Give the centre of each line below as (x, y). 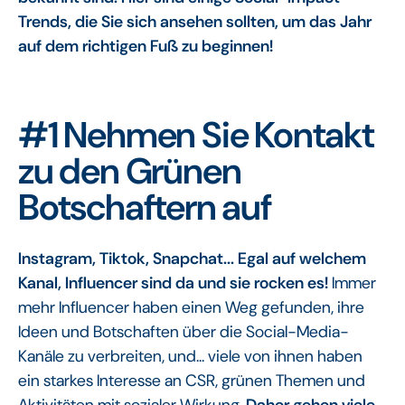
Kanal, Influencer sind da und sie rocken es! (175, 283)
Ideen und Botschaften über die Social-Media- (184, 331)
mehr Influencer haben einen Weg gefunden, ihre (191, 307)
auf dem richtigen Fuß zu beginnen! (146, 46)
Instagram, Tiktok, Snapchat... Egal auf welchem (192, 258)
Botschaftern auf (145, 207)
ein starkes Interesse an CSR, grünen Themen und (192, 380)
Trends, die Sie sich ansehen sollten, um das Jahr (195, 21)
